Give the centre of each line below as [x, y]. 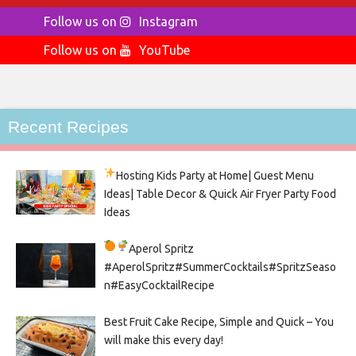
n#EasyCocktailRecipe [159, 285]
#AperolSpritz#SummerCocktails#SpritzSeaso [220, 267]
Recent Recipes [68, 126]
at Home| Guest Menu [260, 175]
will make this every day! [163, 340]
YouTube [164, 50]
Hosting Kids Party [161, 175]
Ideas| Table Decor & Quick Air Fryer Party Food [220, 193]
